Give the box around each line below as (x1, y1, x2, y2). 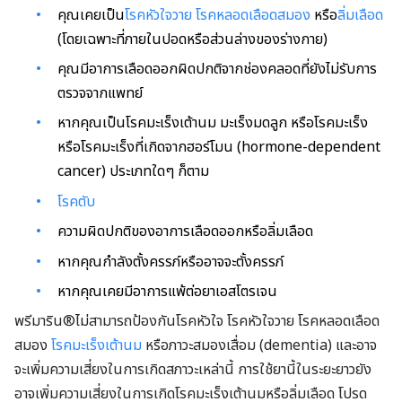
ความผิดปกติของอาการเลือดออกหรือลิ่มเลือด (57, 221, 313, 243)
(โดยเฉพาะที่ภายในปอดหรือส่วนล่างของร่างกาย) (57, 28, 328, 50)
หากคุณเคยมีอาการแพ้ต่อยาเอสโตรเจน (57, 281, 277, 303)
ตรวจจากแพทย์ (57, 83, 143, 105)
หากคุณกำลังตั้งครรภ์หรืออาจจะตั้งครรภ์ (57, 250, 284, 273)
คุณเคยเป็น (57, 4, 125, 26)
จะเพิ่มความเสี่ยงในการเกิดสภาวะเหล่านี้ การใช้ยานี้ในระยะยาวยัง (14, 359, 371, 381)
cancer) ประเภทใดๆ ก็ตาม (57, 161, 209, 183)
